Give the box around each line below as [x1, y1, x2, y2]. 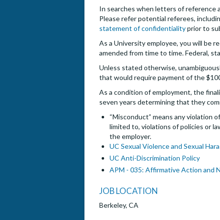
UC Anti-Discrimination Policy [110, 154, 200, 163]
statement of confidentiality [99, 24, 186, 33]
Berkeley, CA [99, 201, 138, 210]
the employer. [110, 132, 151, 141]
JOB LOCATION [99, 186, 158, 196]
